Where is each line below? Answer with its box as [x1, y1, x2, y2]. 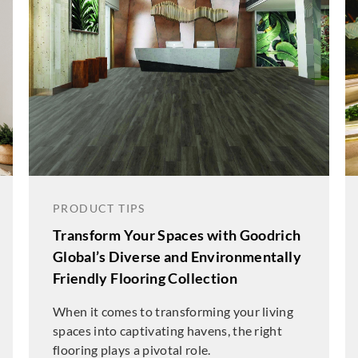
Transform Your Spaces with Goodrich [52, 226, 301, 244]
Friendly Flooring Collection [52, 269, 238, 287]
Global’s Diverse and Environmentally [52, 248, 301, 265]
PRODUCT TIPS [52, 201, 145, 215]
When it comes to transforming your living [52, 304, 294, 319]
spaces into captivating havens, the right [52, 323, 283, 338]
